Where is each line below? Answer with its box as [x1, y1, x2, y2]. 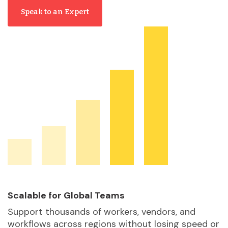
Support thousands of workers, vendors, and [8, 206, 195, 218]
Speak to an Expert [21, 8, 89, 17]
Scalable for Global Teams [8, 189, 125, 202]
